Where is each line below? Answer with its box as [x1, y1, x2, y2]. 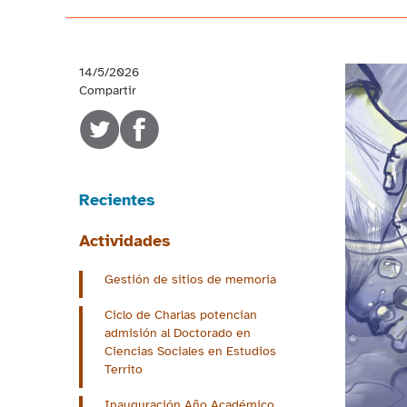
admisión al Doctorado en [104, 325, 251, 342]
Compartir [79, 83, 136, 99]
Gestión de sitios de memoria [104, 272, 276, 288]
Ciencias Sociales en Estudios [104, 343, 276, 360]
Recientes [79, 190, 155, 211]
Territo [104, 362, 143, 378]
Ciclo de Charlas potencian [104, 307, 257, 323]
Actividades [79, 231, 171, 252]
